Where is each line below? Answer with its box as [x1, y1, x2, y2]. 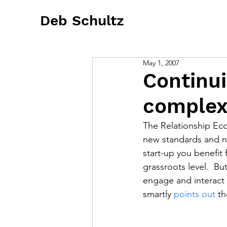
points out [174, 188, 215, 200]
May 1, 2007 [143, 58, 179, 67]
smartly [143, 188, 174, 200]
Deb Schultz [40, 12, 124, 29]
